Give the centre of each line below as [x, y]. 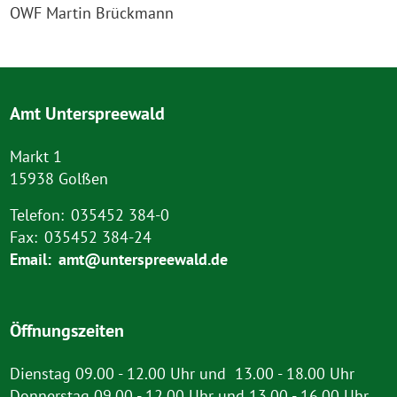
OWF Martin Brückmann [92, 13]
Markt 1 [36, 156]
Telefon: [37, 215]
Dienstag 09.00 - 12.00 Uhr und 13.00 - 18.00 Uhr [183, 374]
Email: [31, 259]
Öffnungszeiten [67, 330]
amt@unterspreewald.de [144, 259]
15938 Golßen [59, 179]
